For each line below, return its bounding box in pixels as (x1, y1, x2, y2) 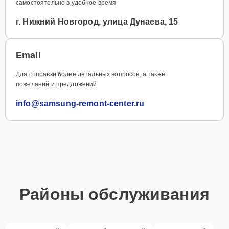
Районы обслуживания (19, 185, 210, 203)
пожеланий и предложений (16, 80, 97, 88)
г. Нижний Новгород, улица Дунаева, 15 (16, 17, 178, 26)
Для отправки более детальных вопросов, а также (16, 70, 165, 78)
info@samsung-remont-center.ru (16, 99, 145, 108)
